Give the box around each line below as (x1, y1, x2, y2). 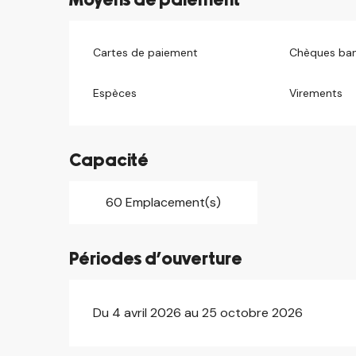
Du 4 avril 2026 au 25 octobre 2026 (93, 304, 304, 321)
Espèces (93, 85, 137, 100)
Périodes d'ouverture (69, 250, 243, 268)
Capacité (69, 152, 149, 169)
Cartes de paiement (93, 44, 199, 60)
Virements (288, 85, 342, 100)
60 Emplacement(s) (105, 193, 221, 211)
